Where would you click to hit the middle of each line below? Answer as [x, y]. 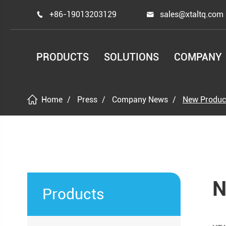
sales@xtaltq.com [192, 14]
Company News [140, 100]
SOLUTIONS [132, 57]
